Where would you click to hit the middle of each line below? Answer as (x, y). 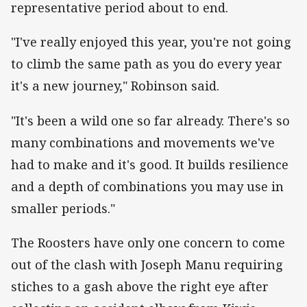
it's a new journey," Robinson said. (115, 86)
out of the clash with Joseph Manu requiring (147, 264)
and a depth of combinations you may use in (147, 186)
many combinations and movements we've (143, 142)
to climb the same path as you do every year (147, 64)
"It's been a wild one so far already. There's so (150, 120)
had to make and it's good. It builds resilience (150, 164)
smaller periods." (63, 208)
